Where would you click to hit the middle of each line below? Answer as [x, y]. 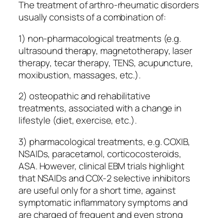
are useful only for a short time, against [97, 190]
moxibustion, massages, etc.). [80, 75]
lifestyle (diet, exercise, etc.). [78, 120]
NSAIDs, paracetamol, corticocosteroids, [100, 154]
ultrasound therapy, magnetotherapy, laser [105, 50]
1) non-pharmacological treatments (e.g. [100, 38]
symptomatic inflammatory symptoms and [103, 202]
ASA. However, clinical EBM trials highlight [101, 166]
